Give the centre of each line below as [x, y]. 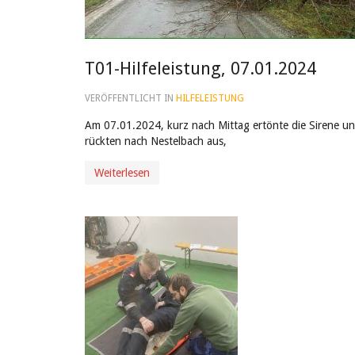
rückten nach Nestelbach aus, [156, 141]
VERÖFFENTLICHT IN [130, 98]
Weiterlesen [122, 173]
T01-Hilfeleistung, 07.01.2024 [200, 69]
